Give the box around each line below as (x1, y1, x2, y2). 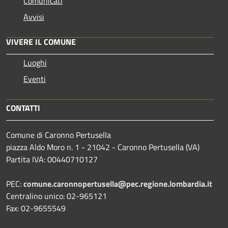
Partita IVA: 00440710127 (6, 153, 98, 165)
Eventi (23, 72, 46, 85)
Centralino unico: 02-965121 (6, 189, 107, 202)
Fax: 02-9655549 (6, 202, 66, 214)
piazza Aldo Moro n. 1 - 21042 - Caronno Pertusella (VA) (6, 140, 199, 153)
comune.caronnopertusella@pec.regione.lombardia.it (23, 177, 212, 190)
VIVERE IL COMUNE (6, 35, 76, 48)
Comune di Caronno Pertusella (6, 128, 111, 141)
